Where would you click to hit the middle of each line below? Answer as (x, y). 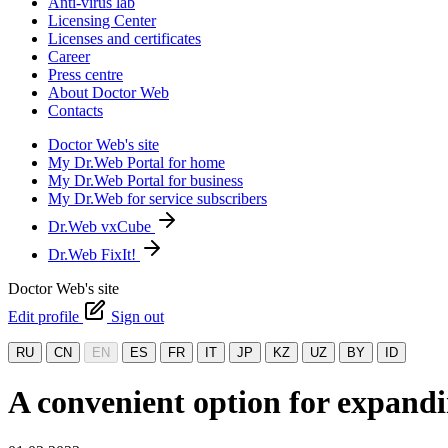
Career (69, 56)
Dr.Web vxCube (101, 226)
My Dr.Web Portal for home (136, 162)
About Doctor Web (108, 92)
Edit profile (45, 316)
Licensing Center (102, 20)
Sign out (137, 316)
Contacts (75, 110)
